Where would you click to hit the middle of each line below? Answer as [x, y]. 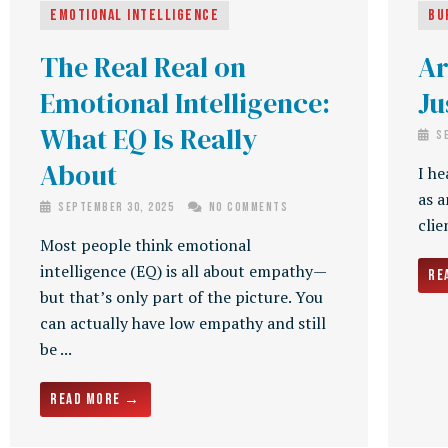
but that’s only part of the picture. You [181, 296]
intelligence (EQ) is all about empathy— [183, 270]
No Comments [246, 207]
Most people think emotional [145, 244]
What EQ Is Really [149, 138]
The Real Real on [143, 66]
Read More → [95, 399]
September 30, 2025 [116, 207]
